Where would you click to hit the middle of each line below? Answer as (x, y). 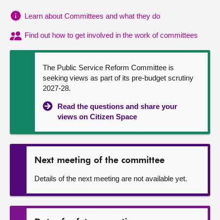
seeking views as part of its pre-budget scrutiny (118, 78)
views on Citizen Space (97, 117)
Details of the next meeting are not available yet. (111, 179)
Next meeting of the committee (99, 161)
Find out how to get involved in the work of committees (111, 35)
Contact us (30, 46)
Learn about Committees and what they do (92, 16)
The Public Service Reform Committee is (108, 68)
